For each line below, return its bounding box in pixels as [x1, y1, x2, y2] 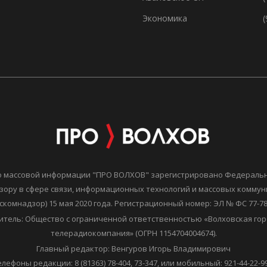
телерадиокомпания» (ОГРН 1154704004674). [50, 227, 217, 238]
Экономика [142, 12, 187, 24]
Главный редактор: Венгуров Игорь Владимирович [36, 243, 231, 254]
